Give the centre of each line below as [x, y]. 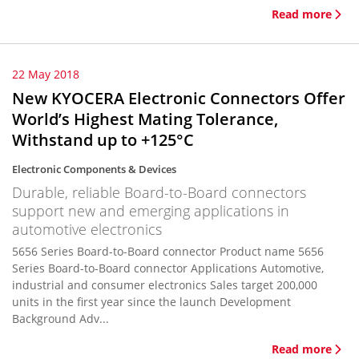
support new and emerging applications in [151, 211]
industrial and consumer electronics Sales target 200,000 [165, 285]
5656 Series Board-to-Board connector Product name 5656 [168, 251]
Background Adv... [61, 319]
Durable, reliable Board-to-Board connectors [159, 192]
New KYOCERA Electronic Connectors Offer [179, 98]
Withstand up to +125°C [103, 140]
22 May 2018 [46, 74]
